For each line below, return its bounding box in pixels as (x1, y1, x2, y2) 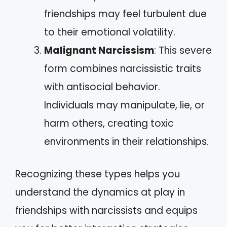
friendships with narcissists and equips (15, 204, 198, 217)
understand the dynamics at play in (15, 185, 185, 199)
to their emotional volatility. (44, 25, 175, 39)
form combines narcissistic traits (44, 61, 201, 75)
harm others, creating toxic (44, 116, 174, 130)
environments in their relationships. (44, 134, 209, 148)
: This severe (154, 43, 212, 57)
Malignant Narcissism (44, 43, 154, 57)
